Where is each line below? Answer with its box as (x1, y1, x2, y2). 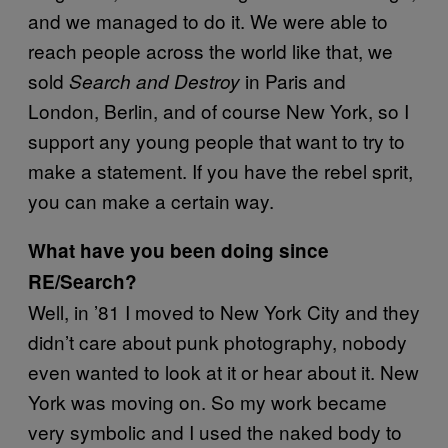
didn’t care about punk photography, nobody (28, 327, 407, 355)
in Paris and (240, 66, 346, 94)
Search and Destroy (69, 67, 240, 94)
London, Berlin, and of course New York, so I (28, 96, 409, 124)
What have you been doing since (28, 236, 329, 264)
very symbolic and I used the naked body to (28, 417, 402, 445)
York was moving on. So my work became (28, 387, 387, 415)
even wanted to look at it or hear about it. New (28, 357, 419, 385)
